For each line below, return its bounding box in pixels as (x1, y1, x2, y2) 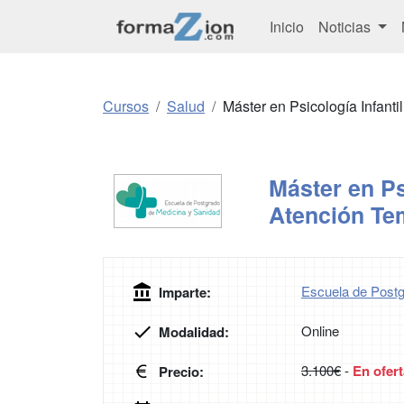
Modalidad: (159, 322, 229, 343)
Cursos (103, 96, 149, 117)
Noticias (318, 15, 374, 37)
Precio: (159, 362, 204, 382)
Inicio (270, 15, 304, 37)
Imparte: (159, 282, 211, 303)
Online (301, 321, 339, 341)
